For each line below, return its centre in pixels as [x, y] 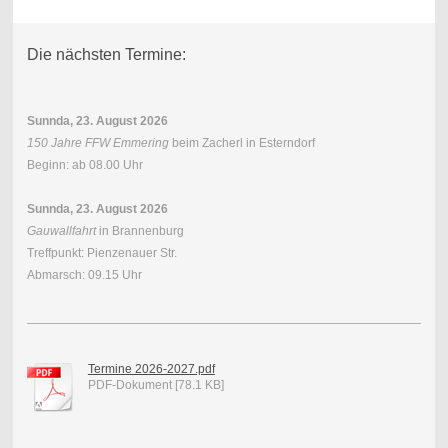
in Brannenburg [139, 230]
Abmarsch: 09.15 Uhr [84, 274]
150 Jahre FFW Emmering [97, 142]
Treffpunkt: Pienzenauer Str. [101, 252]
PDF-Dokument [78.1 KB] [155, 384]
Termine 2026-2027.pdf [151, 368]
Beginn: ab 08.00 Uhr [84, 164]
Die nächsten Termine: [106, 54]
